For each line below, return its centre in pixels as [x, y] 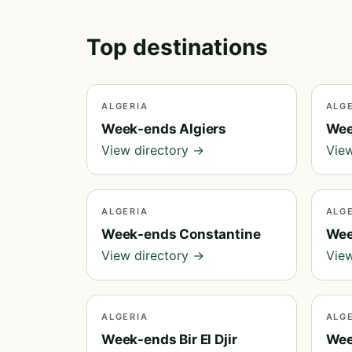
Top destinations [177, 47]
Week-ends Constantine [181, 234]
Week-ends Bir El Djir [169, 339]
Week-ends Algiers [164, 129]
